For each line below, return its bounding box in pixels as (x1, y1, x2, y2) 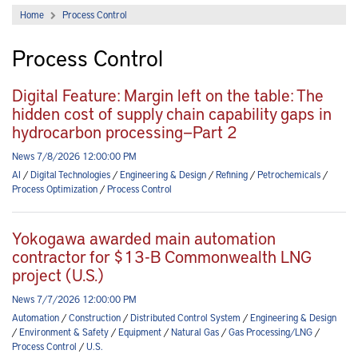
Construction (69, 311, 121, 324)
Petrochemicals (257, 168, 320, 181)
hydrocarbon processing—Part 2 (12, 120, 237, 144)
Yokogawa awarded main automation (12, 226, 276, 250)
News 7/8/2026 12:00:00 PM (12, 149, 137, 163)
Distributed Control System (130, 311, 241, 324)
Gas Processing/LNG (229, 325, 312, 339)
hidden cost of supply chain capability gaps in (12, 101, 332, 125)
